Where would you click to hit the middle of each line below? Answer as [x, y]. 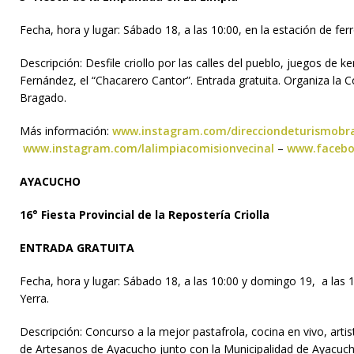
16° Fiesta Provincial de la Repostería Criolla [145, 215]
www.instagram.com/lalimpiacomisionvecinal [147, 149]
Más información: [66, 131]
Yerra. [34, 299]
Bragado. [43, 98]
